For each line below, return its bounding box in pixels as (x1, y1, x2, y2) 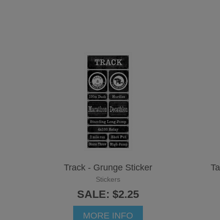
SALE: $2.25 (77, 188, 139, 200)
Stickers (96, 175, 120, 183)
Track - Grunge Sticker (64, 162, 152, 172)
